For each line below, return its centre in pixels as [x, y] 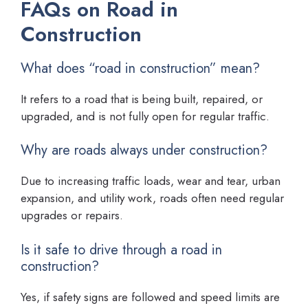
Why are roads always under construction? [144, 151]
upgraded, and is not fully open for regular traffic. [145, 116]
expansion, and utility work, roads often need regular [152, 198]
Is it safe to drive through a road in [121, 250]
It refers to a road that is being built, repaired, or [142, 99]
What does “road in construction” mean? [140, 68]
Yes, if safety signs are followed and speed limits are [150, 297]
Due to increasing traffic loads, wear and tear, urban [151, 181]
